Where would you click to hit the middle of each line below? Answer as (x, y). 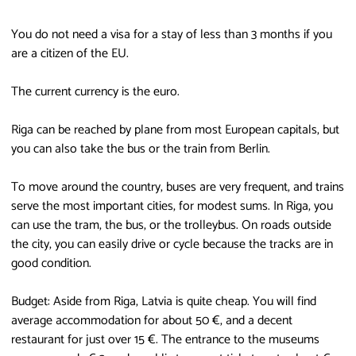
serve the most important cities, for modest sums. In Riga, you (172, 206)
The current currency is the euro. (95, 91)
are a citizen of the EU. (70, 53)
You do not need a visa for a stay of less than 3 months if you (172, 34)
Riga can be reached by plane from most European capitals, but (175, 130)
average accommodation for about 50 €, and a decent (152, 320)
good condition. (51, 263)
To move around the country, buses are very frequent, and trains (178, 187)
